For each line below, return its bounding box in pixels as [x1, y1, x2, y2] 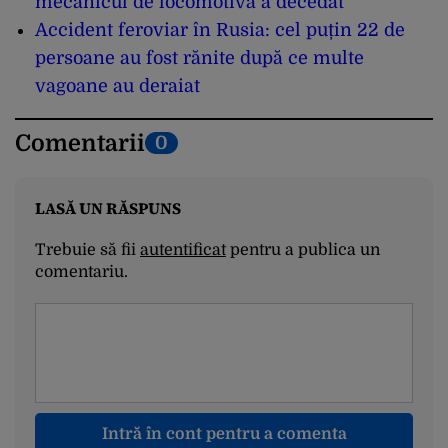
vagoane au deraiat [35, 75, 200, 96]
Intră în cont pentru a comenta [101, 424, 347, 443]
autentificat [140, 240, 226, 259]
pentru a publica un [226, 240, 380, 259]
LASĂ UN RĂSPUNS [35, 196, 181, 219]
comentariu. [35, 262, 128, 281]
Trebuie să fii [35, 240, 140, 259]
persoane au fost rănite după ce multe [35, 47, 364, 68]
